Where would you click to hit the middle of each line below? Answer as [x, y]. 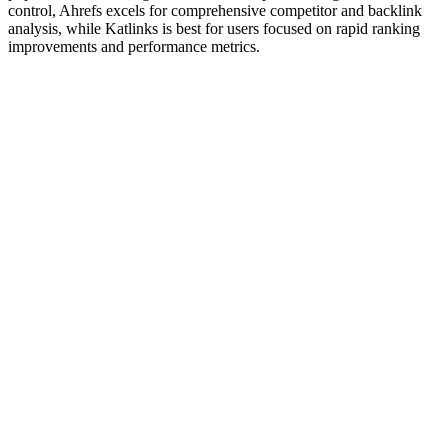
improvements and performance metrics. [134, 47]
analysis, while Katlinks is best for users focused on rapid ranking [214, 29]
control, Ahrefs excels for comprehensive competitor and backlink [215, 11]
